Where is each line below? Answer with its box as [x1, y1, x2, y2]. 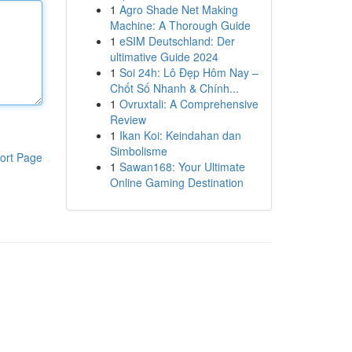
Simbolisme [109, 143, 167, 159]
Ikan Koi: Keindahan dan [119, 127, 241, 143]
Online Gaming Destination [109, 174, 244, 190]
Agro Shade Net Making [119, 2, 238, 17]
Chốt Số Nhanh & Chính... [109, 80, 239, 96]
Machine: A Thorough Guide [109, 17, 251, 33]
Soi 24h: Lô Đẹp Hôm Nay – [119, 64, 258, 80]
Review [109, 112, 146, 127]
